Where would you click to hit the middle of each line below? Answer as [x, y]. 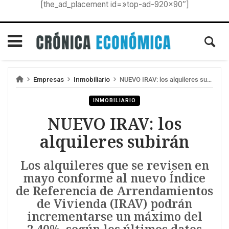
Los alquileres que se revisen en [114, 166]
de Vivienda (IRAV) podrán [114, 204]
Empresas [49, 80]
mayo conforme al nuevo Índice [114, 178]
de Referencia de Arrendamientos [114, 191]
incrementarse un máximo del [114, 217]
